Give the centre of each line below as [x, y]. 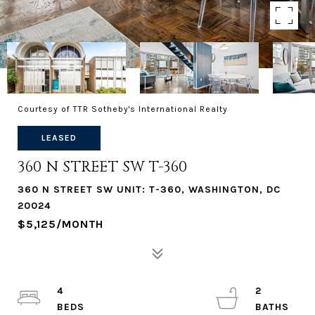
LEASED [59, 138]
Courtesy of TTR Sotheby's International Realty [123, 109]
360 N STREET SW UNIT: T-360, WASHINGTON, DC [149, 189]
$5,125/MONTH [60, 224]
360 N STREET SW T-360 [103, 167]
